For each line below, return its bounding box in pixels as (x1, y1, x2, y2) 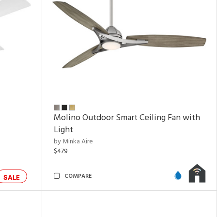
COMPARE (64, 171, 92, 181)
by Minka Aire (54, 136, 93, 147)
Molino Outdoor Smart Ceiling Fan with (54, 111, 200, 125)
